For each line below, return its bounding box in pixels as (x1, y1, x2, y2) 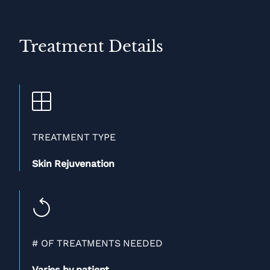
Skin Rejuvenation (32, 158, 115, 169)
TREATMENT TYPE (32, 131, 116, 143)
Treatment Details (19, 37, 163, 56)
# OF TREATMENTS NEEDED (32, 237, 163, 249)
